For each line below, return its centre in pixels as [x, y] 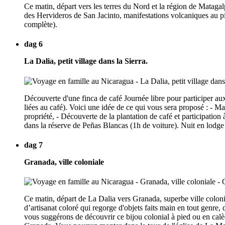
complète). [41, 25]
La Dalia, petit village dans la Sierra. [86, 61]
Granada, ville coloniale [64, 162]
